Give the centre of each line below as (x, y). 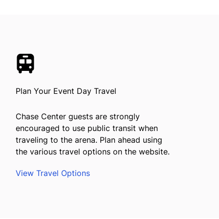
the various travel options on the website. (93, 151)
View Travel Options (53, 173)
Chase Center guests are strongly (78, 116)
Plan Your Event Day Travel (66, 91)
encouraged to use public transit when (87, 128)
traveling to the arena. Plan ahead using (89, 140)
